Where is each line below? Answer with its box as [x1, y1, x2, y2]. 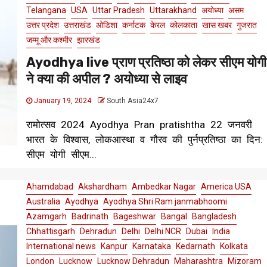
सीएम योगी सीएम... [26, 148, 97, 161]
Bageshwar [113, 212, 156, 222]
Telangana [26, 5, 66, 15]
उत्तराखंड [63, 20, 91, 30]
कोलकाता [169, 20, 197, 30]
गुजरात [236, 20, 257, 30]
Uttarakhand [149, 5, 197, 15]
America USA [200, 182, 252, 192]
